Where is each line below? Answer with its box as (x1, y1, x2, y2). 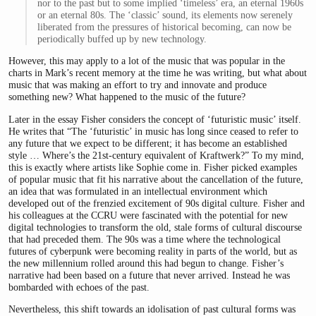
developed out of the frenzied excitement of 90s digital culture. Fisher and (8, 197, 305, 209)
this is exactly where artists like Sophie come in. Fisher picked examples (8, 161, 297, 173)
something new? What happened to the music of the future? (8, 91, 245, 103)
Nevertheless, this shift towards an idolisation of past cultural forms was (8, 303, 296, 315)
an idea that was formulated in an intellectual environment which (8, 185, 267, 197)
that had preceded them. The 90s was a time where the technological (8, 233, 281, 245)
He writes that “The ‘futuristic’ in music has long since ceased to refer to (8, 125, 298, 137)
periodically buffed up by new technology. (37, 32, 207, 44)
